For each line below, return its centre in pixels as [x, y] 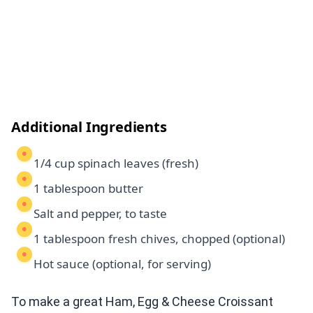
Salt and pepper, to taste [100, 214]
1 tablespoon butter [88, 189]
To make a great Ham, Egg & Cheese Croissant [142, 302]
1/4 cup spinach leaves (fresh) [116, 163]
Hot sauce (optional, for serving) [122, 264]
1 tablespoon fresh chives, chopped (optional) [159, 239]
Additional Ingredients [89, 127]
